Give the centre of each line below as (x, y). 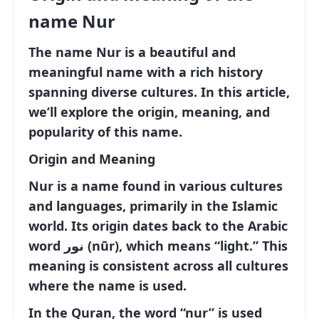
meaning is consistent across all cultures (158, 266)
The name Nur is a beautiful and (132, 52)
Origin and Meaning (92, 159)
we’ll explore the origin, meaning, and (149, 112)
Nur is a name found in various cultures (156, 186)
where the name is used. (108, 286)
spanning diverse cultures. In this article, (159, 92)
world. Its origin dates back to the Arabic (158, 226)
